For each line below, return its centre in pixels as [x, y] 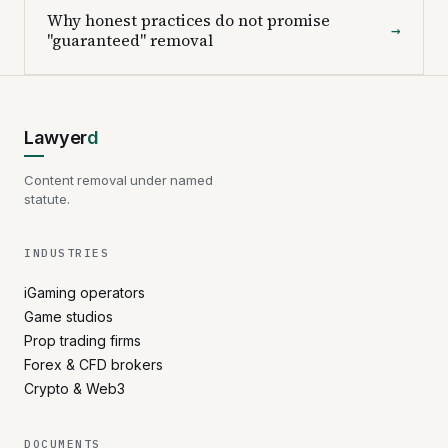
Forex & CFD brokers [93, 364]
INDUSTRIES [67, 252]
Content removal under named [118, 179]
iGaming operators [84, 292]
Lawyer [55, 137]
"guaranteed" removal [130, 39]
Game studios [68, 316]
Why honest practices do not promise [188, 19]
